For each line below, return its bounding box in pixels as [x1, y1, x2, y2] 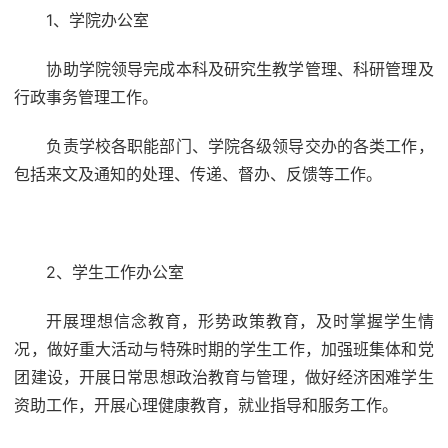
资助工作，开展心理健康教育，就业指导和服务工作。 [14, 395, 399, 415]
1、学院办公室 [46, 10, 150, 30]
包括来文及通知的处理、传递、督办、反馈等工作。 [14, 164, 383, 184]
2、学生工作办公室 [46, 262, 185, 282]
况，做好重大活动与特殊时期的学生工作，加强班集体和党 [14, 339, 434, 359]
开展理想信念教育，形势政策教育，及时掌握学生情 [46, 311, 434, 331]
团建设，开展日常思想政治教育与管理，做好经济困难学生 [14, 367, 434, 387]
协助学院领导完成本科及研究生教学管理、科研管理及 [46, 59, 434, 79]
